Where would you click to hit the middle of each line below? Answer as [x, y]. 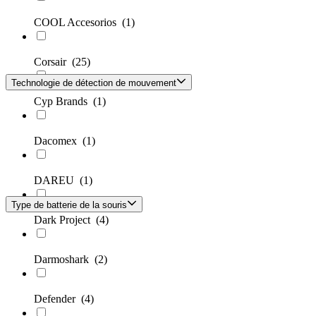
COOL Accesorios [78, 23]
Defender [57, 299]
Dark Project [65, 220]
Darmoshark [64, 260]
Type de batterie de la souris [69, 205]
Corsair [53, 62]
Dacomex [58, 141]
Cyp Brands [63, 102]
